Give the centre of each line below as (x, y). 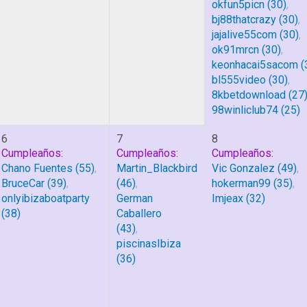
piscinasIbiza (149, 244)
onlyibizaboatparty (46, 198)
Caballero (139, 213)
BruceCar (23, 183)
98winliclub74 (245, 110)
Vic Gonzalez (243, 168)
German (135, 198)
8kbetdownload (249, 95)
